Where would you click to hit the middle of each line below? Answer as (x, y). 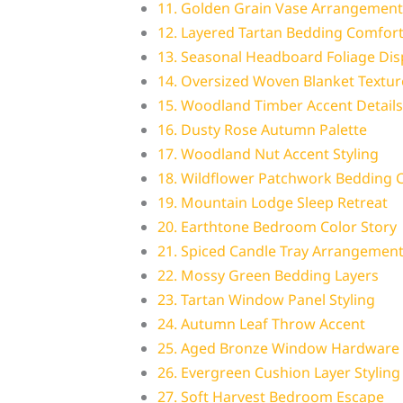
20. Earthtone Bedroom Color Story (277, 227)
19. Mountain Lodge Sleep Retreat (272, 203)
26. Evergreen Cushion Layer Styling (278, 373)
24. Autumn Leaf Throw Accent (261, 324)
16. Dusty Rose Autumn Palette (262, 130)
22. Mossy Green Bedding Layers (268, 276)
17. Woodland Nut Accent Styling (268, 154)
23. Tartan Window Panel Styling (266, 300)
